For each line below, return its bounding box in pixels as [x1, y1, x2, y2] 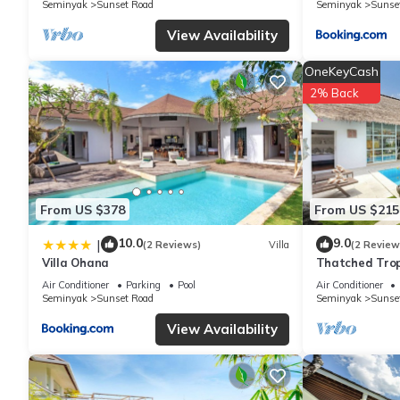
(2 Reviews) [143, 237, 201, 251]
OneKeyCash [304, 63, 379, 80]
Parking [126, 279, 161, 292]
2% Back [309, 86, 359, 101]
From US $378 [40, 201, 125, 218]
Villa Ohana [42, 255, 110, 271]
